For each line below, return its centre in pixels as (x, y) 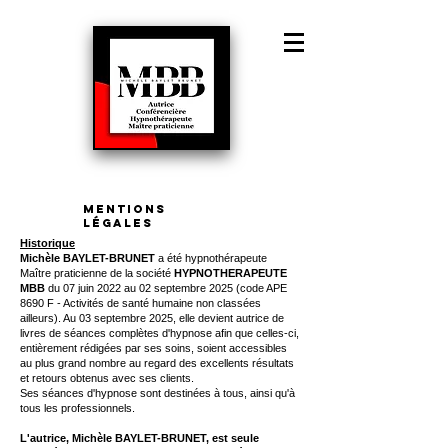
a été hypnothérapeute (211, 258)
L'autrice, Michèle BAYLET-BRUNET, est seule (139, 438)
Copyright (46, 43)
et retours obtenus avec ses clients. (107, 378)
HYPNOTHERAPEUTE (230, 273)
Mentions (124, 209)
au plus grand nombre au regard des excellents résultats (157, 363)
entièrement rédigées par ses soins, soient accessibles (153, 348)
